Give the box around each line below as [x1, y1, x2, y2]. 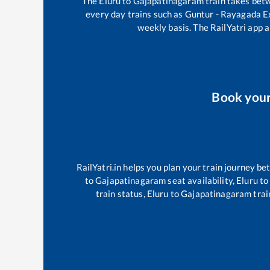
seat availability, [166, 174, 237, 186]
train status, [95, 187, 147, 199]
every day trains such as [86, 8, 185, 19]
